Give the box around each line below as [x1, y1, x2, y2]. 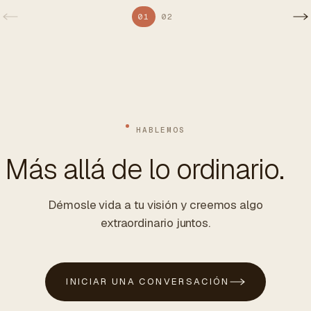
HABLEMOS [135, 125, 186, 135]
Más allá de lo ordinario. [5, 151, 284, 188]
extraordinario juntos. [100, 215, 211, 231]
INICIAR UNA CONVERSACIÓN [66, 276, 230, 288]
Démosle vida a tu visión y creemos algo [48, 197, 263, 213]
